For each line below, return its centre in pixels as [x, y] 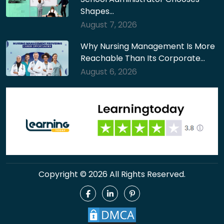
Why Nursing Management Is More [148, 46]
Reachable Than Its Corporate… [143, 58]
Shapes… [97, 11]
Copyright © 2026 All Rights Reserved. [112, 174]
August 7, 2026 [109, 25]
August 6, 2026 [109, 72]
